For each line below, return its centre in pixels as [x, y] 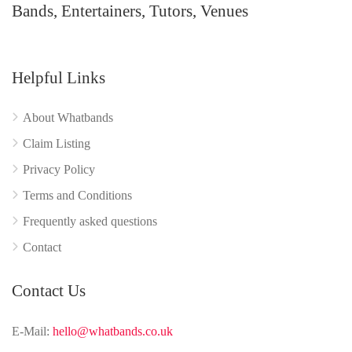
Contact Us [49, 291]
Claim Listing [57, 143]
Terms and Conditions [77, 195]
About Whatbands [68, 117]
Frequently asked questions [90, 221]
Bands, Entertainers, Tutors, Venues [130, 11]
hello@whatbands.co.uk [113, 331]
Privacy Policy [59, 169]
